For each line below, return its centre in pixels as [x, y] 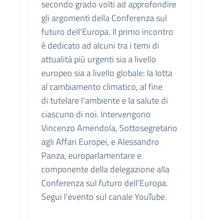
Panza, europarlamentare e [91, 155]
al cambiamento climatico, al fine [102, 86]
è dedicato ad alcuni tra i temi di [100, 45]
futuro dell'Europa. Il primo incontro [107, 31]
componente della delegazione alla [105, 169]
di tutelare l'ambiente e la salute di [105, 100]
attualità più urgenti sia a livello [99, 59]
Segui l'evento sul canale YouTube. [104, 196]
